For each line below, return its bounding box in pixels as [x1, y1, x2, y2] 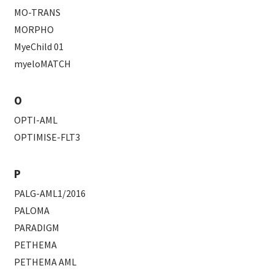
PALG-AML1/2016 [14, 187, 86, 199]
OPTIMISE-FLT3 [14, 130, 81, 143]
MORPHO [14, 23, 54, 35]
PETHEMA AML [14, 255, 77, 268]
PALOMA [14, 204, 50, 217]
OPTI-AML [14, 113, 58, 126]
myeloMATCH [14, 57, 72, 70]
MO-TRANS [14, 6, 62, 18]
